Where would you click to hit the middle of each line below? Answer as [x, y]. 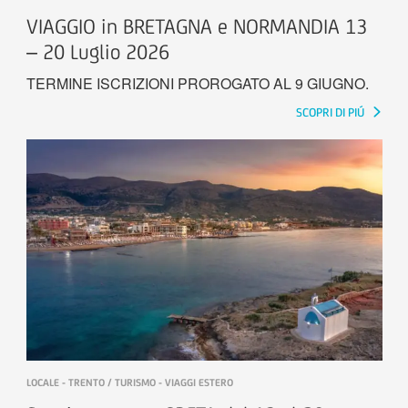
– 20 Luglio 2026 [97, 51]
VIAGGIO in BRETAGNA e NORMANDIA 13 [196, 26]
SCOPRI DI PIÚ [331, 112]
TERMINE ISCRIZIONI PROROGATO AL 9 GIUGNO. [197, 83]
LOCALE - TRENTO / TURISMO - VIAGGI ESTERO [129, 383]
